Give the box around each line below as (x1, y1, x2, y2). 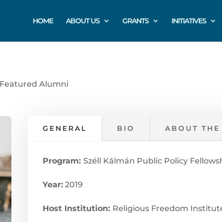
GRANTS (122, 16, 149, 25)
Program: (42, 156, 83, 166)
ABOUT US (66, 16, 100, 25)
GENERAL (42, 124, 87, 133)
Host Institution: (42, 204, 112, 214)
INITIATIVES (171, 16, 206, 25)
